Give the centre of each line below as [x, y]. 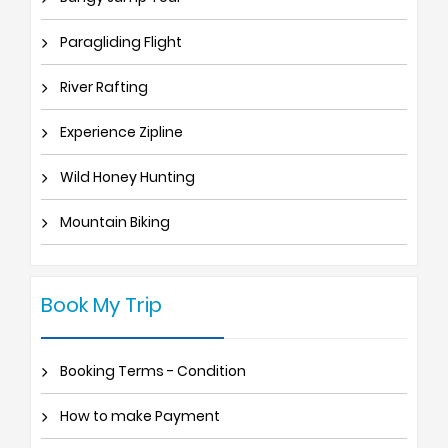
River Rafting [102, 86]
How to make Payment [138, 415]
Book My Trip [101, 304]
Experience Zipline [120, 131]
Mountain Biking [113, 221]
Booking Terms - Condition [151, 370]
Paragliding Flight [119, 41]
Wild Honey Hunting [126, 176]
